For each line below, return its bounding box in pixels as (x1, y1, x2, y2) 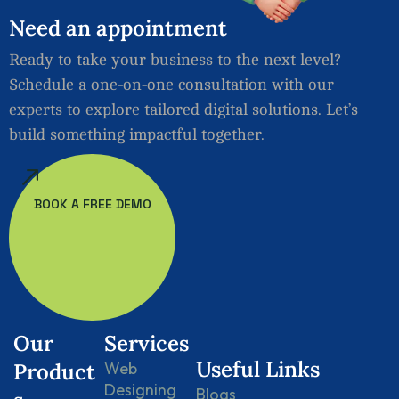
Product (13, 357, 95, 386)
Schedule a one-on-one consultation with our (9, 75, 334, 94)
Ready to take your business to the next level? (9, 50, 341, 69)
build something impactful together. (9, 125, 265, 143)
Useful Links (195, 354, 320, 383)
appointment (96, 13, 227, 42)
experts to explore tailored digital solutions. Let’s (9, 100, 358, 118)
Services (104, 329, 190, 357)
